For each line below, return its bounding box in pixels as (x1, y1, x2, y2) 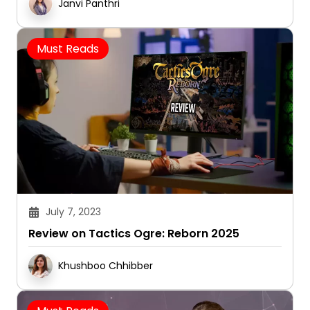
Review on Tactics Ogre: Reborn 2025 (28, 226, 239, 242)
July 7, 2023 (46, 205, 101, 219)
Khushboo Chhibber (58, 259, 153, 273)
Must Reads (37, 41, 99, 57)
